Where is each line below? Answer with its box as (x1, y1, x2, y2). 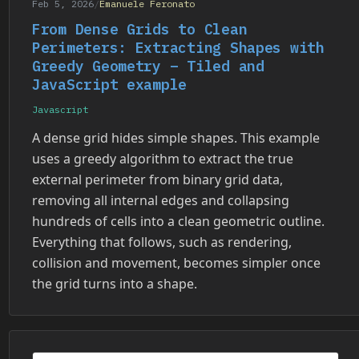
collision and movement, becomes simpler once (32, 253, 321, 272)
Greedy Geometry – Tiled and (32, 56, 264, 75)
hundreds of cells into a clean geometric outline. (32, 212, 325, 230)
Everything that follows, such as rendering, (32, 232, 292, 251)
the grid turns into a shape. (32, 274, 197, 292)
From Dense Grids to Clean (32, 19, 248, 38)
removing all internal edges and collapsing (32, 191, 289, 209)
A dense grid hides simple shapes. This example (32, 128, 320, 147)
